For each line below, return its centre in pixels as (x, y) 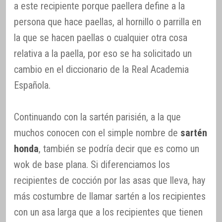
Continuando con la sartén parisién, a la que (97, 117)
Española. (32, 85)
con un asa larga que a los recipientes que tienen (108, 212)
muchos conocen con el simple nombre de (97, 133)
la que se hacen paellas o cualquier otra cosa (101, 38)
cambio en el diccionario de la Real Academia (101, 70)
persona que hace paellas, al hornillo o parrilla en (108, 22)
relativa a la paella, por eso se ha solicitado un (103, 54)
